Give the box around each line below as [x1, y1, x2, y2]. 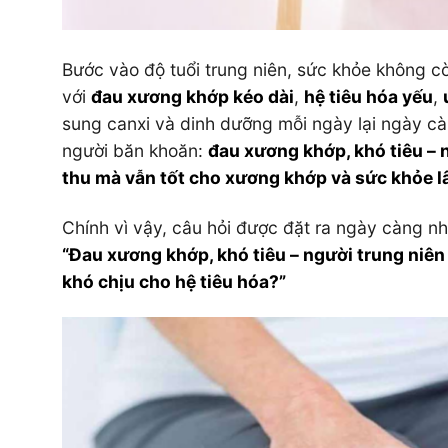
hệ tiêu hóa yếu [304, 85, 433, 107]
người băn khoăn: [62, 139, 208, 161]
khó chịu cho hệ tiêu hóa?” [62, 270, 286, 292]
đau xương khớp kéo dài [91, 85, 294, 107]
